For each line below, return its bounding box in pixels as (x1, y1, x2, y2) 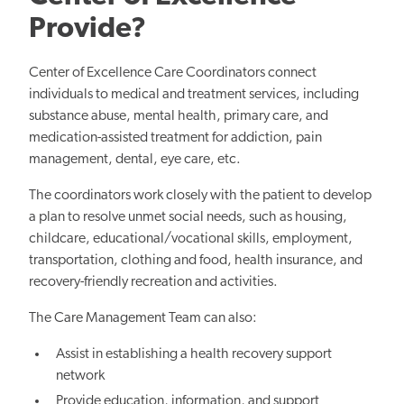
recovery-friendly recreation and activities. (29, 275, 278, 290)
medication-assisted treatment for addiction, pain (29, 131, 322, 146)
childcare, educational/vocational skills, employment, (29, 232, 353, 247)
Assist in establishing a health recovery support (56, 347, 333, 363)
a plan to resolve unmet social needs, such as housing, (29, 210, 347, 225)
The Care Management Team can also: (29, 311, 257, 326)
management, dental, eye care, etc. (29, 152, 241, 168)
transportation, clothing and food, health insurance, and (29, 253, 363, 269)
